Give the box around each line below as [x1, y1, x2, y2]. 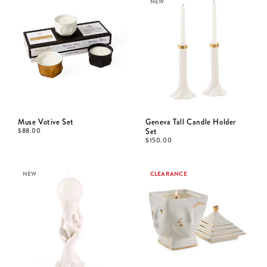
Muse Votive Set [18, 116, 74, 128]
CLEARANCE [150, 169, 187, 178]
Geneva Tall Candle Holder [145, 116, 236, 128]
